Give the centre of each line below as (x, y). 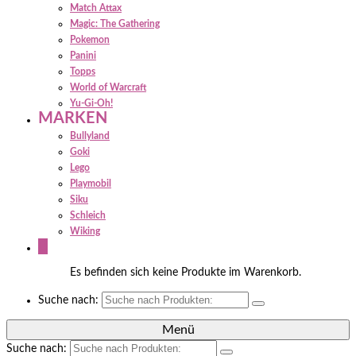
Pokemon (90, 40)
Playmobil (91, 184)
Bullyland (90, 136)
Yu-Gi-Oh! (91, 103)
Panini (83, 56)
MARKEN (73, 118)
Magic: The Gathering (115, 24)
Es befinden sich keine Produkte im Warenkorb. (186, 273)
